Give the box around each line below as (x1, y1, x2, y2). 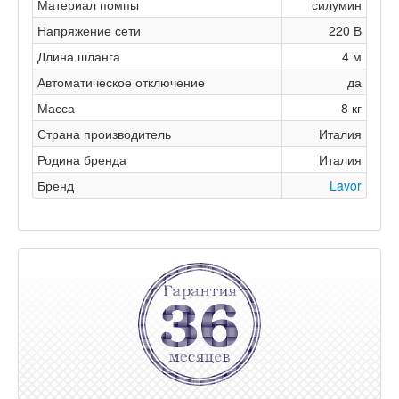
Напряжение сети (37, 21, 141, 39)
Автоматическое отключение (37, 73, 205, 91)
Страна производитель (37, 125, 171, 142)
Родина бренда (37, 151, 126, 168)
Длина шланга (37, 47, 120, 65)
